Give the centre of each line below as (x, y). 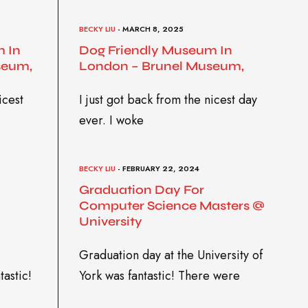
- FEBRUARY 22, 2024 (157, 168)
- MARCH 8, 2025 (149, 29)
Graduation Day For (141, 190)
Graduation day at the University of (170, 255)
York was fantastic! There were (159, 275)
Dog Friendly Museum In (155, 50)
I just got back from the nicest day (168, 99)
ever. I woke (111, 120)
